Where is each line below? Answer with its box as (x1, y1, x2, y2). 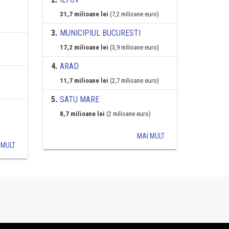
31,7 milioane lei (59, 10, 108, 18)
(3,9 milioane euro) (109, 43, 159, 51)
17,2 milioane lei (59, 43, 108, 51)
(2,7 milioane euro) (109, 77, 159, 84)
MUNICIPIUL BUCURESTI (59, 28, 141, 38)
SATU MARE (59, 95, 99, 104)
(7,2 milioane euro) (109, 10, 159, 18)
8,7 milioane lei (59, 110, 105, 118)
